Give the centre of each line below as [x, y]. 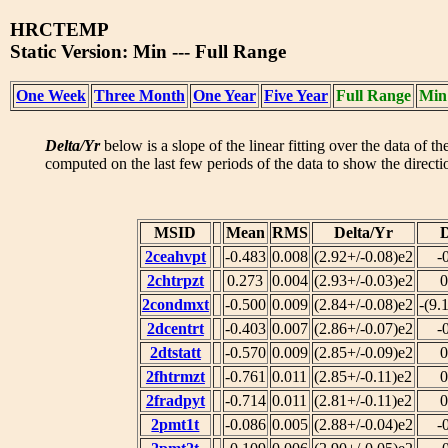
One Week [51, 96]
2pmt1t [175, 425]
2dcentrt [175, 329]
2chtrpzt [175, 281]
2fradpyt [175, 401]
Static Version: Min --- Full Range [148, 51]
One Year [224, 96]
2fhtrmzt [175, 377]
